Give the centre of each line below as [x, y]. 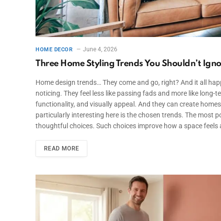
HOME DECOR [54, 49]
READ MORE [62, 148]
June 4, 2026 [100, 49]
